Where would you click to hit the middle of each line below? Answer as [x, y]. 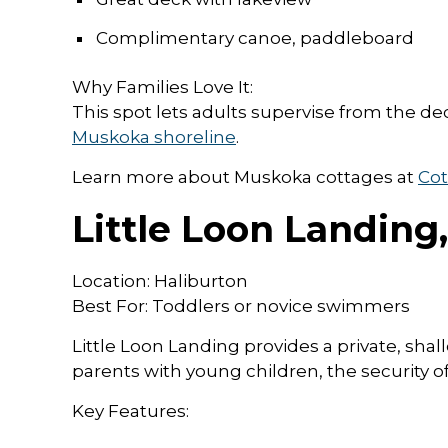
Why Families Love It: [162, 86]
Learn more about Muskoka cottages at [245, 176]
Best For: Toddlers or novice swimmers [241, 305]
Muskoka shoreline [154, 136]
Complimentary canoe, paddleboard [255, 37]
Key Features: [130, 410]
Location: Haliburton [160, 280]
